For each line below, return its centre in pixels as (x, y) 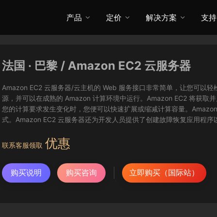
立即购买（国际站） (164, 172)
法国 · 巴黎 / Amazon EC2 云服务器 (96, 66)
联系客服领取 (22, 145)
